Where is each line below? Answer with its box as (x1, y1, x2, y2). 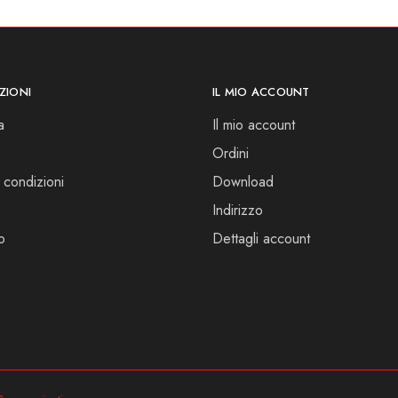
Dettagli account (212, 227, 310, 249)
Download (212, 171, 274, 192)
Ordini (212, 142, 249, 163)
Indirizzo (212, 199, 263, 220)
